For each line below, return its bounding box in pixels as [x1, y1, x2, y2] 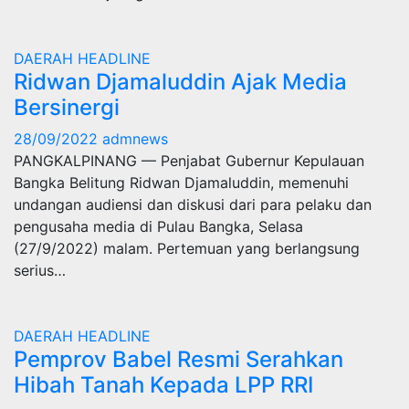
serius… [14, 261, 66, 279]
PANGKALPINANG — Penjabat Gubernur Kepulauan [14, 152, 364, 170]
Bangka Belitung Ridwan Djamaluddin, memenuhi [14, 173, 349, 192]
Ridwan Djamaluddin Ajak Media [14, 68, 347, 95]
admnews [102, 130, 168, 148]
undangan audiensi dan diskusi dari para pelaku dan [14, 195, 372, 214]
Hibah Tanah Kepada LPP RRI [14, 372, 313, 398]
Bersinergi [14, 94, 120, 121]
